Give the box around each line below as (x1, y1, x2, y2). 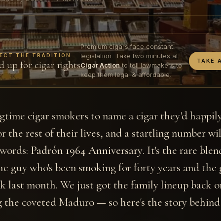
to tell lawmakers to (120, 61, 182, 69)
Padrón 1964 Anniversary (31, 144, 143, 157)
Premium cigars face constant (80, 42, 173, 50)
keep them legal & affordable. (80, 71, 172, 78)
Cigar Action (80, 61, 120, 69)
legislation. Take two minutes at (80, 52, 178, 60)
